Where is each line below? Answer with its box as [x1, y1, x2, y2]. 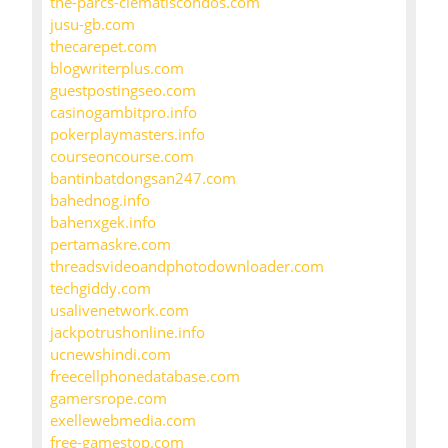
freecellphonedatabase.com [50, 366, 240, 387]
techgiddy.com [50, 278, 151, 299]
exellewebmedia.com [50, 410, 196, 431]
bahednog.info [50, 190, 150, 211]
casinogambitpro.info [50, 102, 197, 123]
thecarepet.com [50, 36, 157, 57]
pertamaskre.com [50, 234, 171, 255]
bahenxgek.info [50, 212, 156, 233]
